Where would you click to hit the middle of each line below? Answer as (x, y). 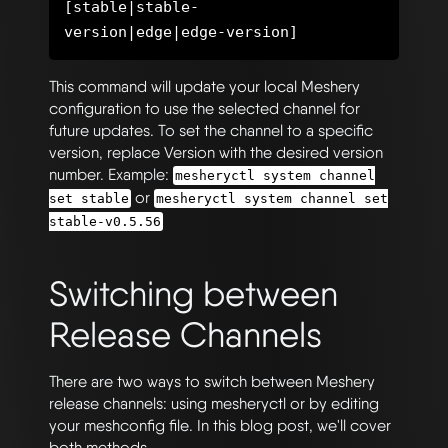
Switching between (193, 293)
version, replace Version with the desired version (216, 152)
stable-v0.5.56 (105, 221)
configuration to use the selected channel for (204, 108)
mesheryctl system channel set (272, 198)
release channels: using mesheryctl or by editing (214, 403)
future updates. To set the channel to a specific (211, 130)
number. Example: (111, 174)
